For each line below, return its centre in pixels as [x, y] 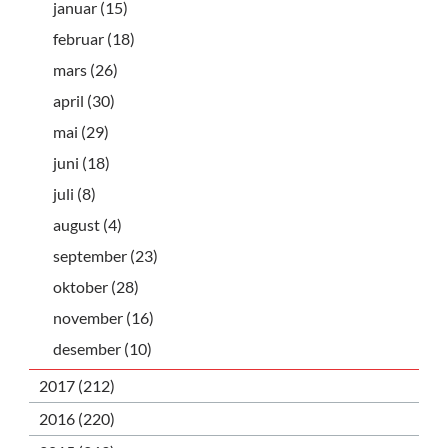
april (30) [84, 100]
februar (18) [94, 38]
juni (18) [81, 162]
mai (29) [81, 131]
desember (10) [102, 348]
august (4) [87, 224]
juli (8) [74, 193]
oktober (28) [96, 286]
